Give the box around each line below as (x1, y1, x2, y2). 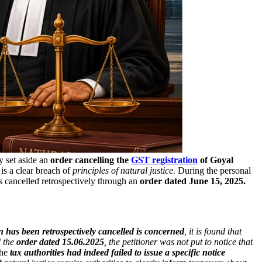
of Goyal (198, 154, 233, 165)
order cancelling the (50, 154, 131, 165)
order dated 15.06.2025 (16, 236, 104, 247)
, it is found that (184, 226, 242, 236)
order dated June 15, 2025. (140, 175, 248, 186)
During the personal (175, 165, 251, 175)
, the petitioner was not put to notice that (104, 236, 253, 247)
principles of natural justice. (73, 165, 175, 175)
